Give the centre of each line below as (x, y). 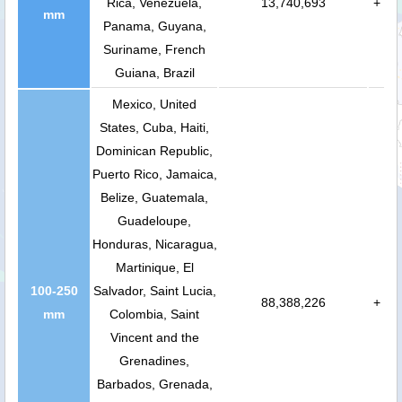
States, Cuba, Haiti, (154, 127)
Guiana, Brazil (154, 72)
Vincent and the (154, 337)
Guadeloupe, (154, 220)
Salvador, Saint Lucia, (154, 290)
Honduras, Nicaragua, (154, 244)
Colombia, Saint (154, 314)
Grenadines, (154, 360)
